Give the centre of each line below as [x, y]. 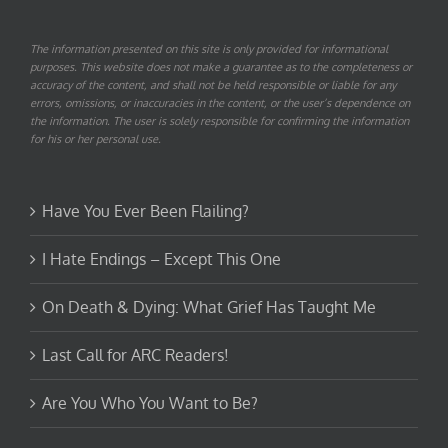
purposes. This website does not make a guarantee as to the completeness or [221, 67]
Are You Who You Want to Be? [150, 403]
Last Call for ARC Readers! [135, 355]
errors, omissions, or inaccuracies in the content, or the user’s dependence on [220, 103]
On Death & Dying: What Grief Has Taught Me [209, 307]
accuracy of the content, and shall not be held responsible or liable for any [213, 85]
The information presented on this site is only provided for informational [209, 49]
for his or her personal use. [95, 139]
